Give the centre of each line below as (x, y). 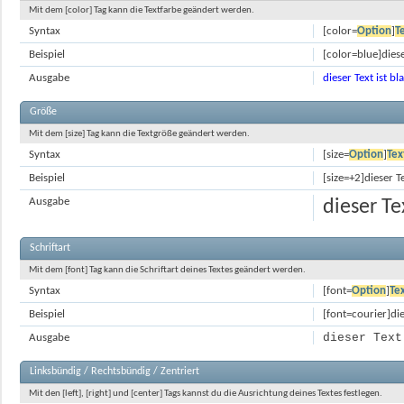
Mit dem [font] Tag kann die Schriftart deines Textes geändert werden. (167, 270)
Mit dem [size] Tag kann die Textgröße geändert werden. (139, 134)
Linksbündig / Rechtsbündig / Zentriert (115, 372)
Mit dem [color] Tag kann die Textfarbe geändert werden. (142, 10)
